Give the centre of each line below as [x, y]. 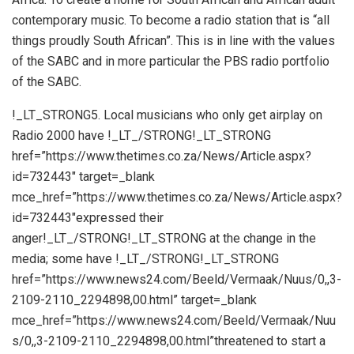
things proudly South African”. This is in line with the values [173, 40]
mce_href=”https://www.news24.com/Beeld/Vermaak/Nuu [174, 320]
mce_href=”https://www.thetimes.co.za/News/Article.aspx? [177, 197]
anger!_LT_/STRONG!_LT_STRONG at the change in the [164, 238]
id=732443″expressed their [88, 217]
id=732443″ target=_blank [83, 176]
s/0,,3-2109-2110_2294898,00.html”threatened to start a [169, 341]
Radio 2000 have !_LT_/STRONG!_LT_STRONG [141, 135]
